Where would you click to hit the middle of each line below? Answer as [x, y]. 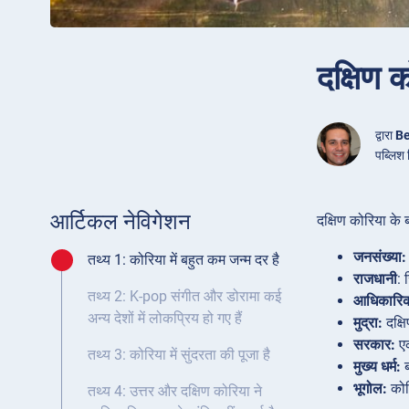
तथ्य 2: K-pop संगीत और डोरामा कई [184, 297]
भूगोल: [370, 389]
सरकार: [374, 345]
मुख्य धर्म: [377, 367]
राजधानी [375, 279]
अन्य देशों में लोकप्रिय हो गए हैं [165, 319]
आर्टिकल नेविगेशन [121, 222]
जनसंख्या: [380, 257]
